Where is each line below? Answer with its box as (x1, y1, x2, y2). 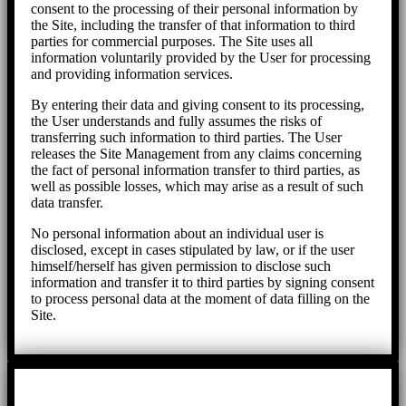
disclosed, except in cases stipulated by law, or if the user (31, 241, 354, 257)
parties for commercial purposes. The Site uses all (31, 33, 313, 49)
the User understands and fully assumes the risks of (31, 112, 322, 129)
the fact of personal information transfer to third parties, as (31, 161, 360, 178)
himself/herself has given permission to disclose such (31, 257, 331, 274)
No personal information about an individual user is (31, 225, 324, 241)
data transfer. (31, 194, 103, 210)
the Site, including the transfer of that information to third (31, 16, 355, 33)
